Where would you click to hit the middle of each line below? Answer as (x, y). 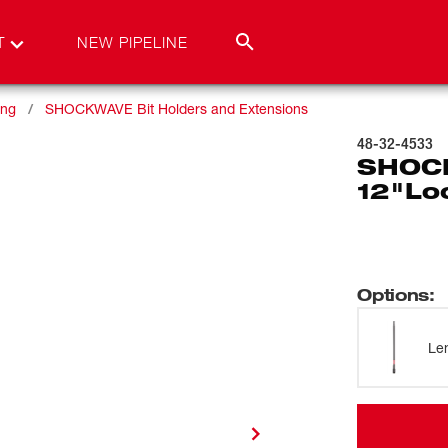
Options (393, 294)
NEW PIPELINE (132, 42)
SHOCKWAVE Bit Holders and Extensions (176, 108)
